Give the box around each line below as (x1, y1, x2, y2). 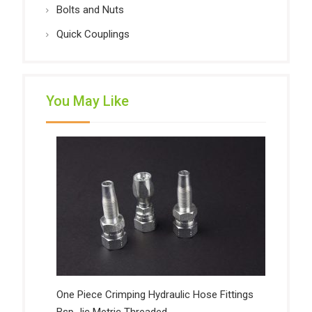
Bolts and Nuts (56, 3, 124, 17)
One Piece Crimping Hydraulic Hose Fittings (56, 288, 253, 302)
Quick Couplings (56, 28, 130, 41)
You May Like (45, 93, 129, 110)
